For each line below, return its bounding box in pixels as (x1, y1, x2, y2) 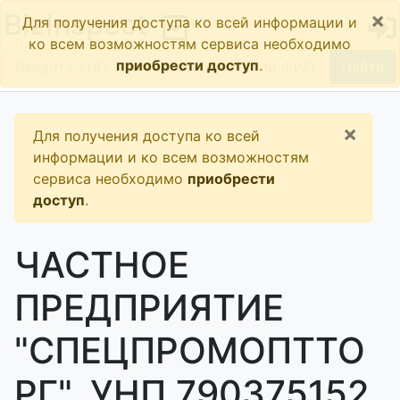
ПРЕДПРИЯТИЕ (14, 286, 284, 329)
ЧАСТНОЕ (14, 243, 189, 287)
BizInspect (4, 7, 147, 42)
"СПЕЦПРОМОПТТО (14, 329, 365, 372)
